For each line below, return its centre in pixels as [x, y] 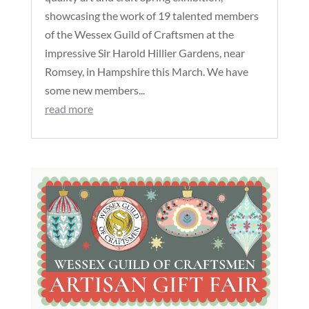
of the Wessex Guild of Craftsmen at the [139, 34]
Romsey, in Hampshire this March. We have [146, 72]
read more [69, 109]
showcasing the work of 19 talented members [151, 16]
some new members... [94, 90]
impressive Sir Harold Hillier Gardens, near [144, 53]
